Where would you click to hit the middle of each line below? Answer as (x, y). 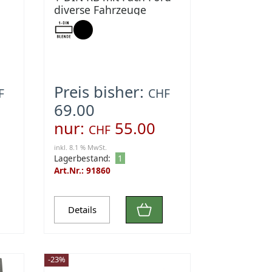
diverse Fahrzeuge (100, 10)
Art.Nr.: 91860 (83, 170)
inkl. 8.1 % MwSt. (81, 147)
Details (82, 210)
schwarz (74, 22)
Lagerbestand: (83, 158)
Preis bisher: (101, 92)
